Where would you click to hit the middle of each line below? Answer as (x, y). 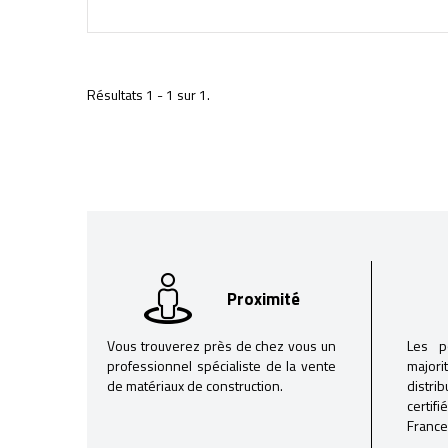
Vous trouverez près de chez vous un (221, 345)
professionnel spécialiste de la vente (221, 365)
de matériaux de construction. (195, 385)
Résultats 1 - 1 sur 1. (148, 94)
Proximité (263, 298)
